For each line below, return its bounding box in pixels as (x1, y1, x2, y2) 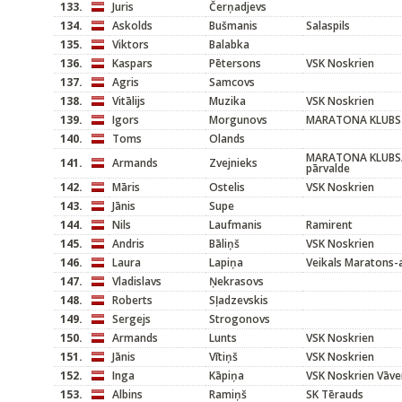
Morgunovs (209, 112, 267, 127)
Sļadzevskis (209, 293, 268, 308)
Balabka (209, 37, 249, 52)
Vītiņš (209, 349, 238, 364)
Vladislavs (112, 274, 162, 289)
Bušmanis (209, 18, 258, 33)
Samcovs (209, 74, 255, 90)
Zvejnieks (209, 155, 258, 170)
